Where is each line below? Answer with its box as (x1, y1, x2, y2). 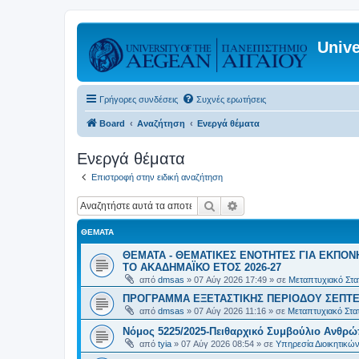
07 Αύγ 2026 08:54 (181, 338, 254, 349)
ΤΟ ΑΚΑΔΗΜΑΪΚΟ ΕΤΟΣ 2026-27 (123, 260, 281, 273)
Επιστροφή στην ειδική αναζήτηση (91, 172, 223, 182)
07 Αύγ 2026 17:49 (194, 274, 267, 284)
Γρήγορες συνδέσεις (99, 95, 178, 104)
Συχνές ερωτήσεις (196, 95, 266, 104)
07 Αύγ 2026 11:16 (194, 305, 266, 316)
